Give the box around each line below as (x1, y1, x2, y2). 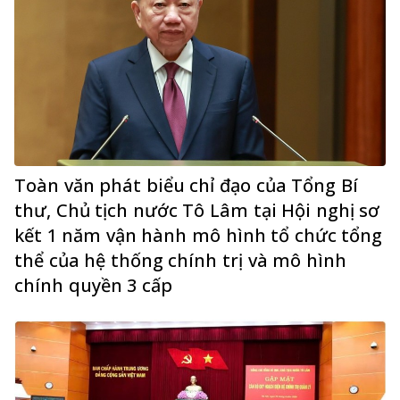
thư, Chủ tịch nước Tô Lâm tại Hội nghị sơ (14, 198, 380, 223)
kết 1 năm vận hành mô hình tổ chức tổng (14, 223, 383, 248)
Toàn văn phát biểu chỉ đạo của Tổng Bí (14, 173, 358, 198)
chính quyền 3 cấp (14, 273, 172, 298)
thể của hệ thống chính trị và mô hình (14, 248, 346, 273)
